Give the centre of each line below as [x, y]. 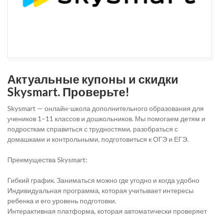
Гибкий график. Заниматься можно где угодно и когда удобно [103, 180]
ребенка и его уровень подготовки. [62, 201]
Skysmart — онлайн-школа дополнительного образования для [106, 108]
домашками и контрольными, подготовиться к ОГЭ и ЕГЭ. [98, 139]
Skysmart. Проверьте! [68, 92]
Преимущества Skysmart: [47, 160]
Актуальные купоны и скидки [93, 79]
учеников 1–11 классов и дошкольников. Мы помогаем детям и [106, 119]
